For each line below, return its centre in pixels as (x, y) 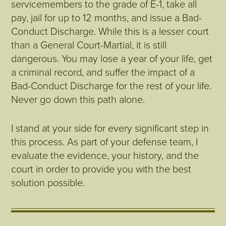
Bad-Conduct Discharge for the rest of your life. (111, 86)
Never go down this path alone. (78, 100)
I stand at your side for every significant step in (110, 129)
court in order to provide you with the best (101, 169)
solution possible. (48, 183)
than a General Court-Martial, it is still (89, 45)
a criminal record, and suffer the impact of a (103, 73)
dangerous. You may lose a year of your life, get (112, 59)
